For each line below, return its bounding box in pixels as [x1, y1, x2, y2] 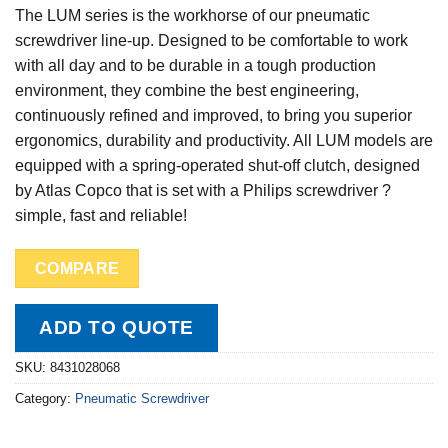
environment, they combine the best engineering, [15, 82, 359, 100]
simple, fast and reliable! [15, 207, 187, 225]
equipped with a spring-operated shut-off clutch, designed [15, 157, 420, 175]
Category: [15, 390, 75, 406]
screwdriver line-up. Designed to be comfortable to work [15, 32, 408, 50]
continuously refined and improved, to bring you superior [15, 107, 412, 125]
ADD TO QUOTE [39, 316, 194, 338]
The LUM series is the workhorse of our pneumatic [15, 7, 370, 25]
